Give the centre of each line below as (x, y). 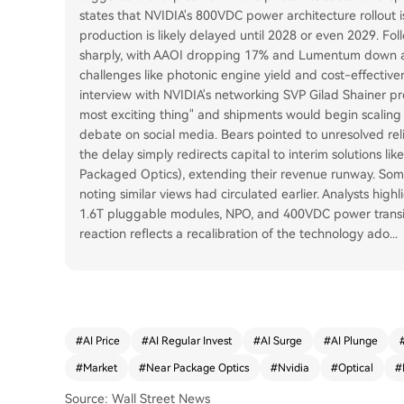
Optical (356, 368)
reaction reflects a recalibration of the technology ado (234, 234)
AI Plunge (354, 341)
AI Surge (281, 341)
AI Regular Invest (190, 341)
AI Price (101, 341)
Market (100, 368)
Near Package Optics (197, 368)
